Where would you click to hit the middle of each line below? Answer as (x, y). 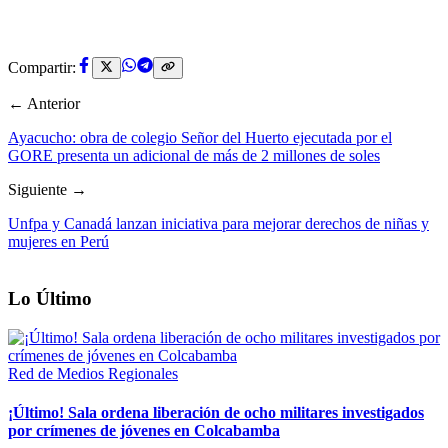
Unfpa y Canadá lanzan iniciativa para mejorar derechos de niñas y (218, 224)
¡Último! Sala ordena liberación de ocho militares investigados (216, 412)
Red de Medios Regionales (93, 373)
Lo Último (50, 298)
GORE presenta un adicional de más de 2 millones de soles (194, 156)
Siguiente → (47, 190)
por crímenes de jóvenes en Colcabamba (144, 430)
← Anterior (44, 104)
